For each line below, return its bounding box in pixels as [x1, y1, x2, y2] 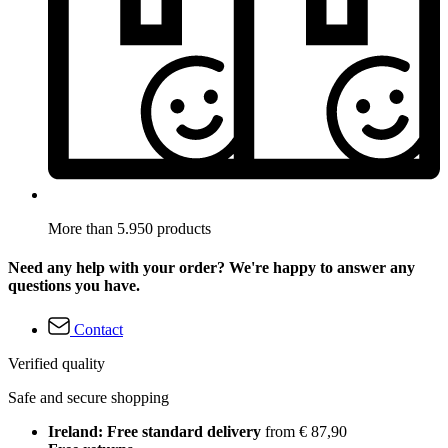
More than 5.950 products [48, 219, 211, 237]
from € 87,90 [261, 422, 347, 440]
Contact [74, 320, 123, 338]
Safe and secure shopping [8, 388, 169, 406]
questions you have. [8, 277, 140, 295]
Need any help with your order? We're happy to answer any [8, 259, 415, 277]
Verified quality [8, 354, 105, 372]
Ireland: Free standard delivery [48, 422, 261, 440]
